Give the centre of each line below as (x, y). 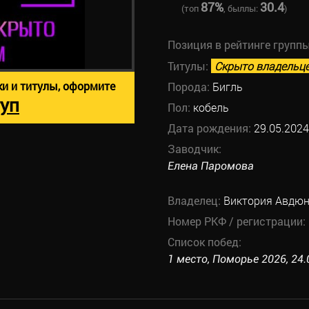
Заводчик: (194, 149)
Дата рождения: (210, 128)
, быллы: (241, 8)
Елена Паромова (210, 166)
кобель (211, 107)
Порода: (190, 87)
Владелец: (195, 200)
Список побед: (204, 242)
